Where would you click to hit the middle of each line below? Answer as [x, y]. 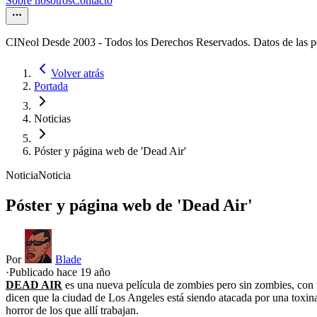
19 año [95, 272]
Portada [51, 86]
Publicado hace [45, 272]
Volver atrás [77, 74]
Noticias [52, 119]
